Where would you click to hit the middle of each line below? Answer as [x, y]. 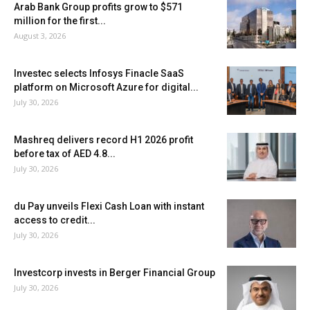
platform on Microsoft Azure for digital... [106, 88]
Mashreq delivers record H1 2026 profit [103, 140]
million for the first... [60, 21]
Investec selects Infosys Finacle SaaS [99, 74]
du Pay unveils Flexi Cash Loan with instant [109, 207]
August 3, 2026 [40, 36]
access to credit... [55, 220]
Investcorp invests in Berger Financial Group [115, 273]
